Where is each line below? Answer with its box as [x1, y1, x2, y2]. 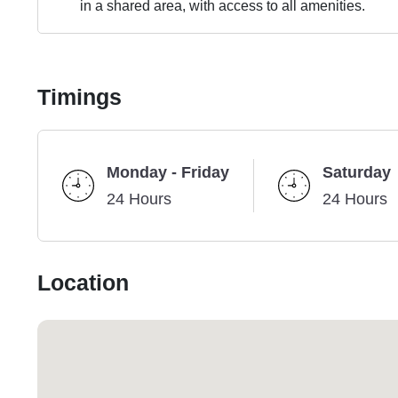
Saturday [322, 163, 391, 183]
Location [37, 269, 129, 298]
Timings [37, 84, 122, 113]
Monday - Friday [107, 163, 229, 183]
